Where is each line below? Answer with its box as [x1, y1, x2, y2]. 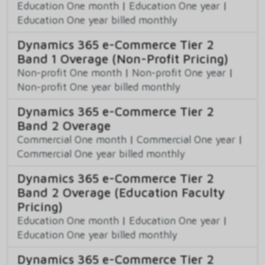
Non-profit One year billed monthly [17, 80, 180, 93]
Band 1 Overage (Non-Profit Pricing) [17, 51, 228, 66]
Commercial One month [17, 132, 127, 146]
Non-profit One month [17, 66, 122, 79]
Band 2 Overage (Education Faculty [17, 185, 225, 199]
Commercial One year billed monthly [17, 147, 185, 160]
